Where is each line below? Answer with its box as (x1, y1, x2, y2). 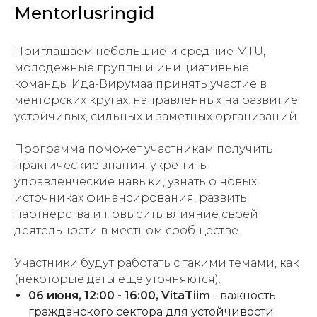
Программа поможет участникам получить (14, 142, 273, 156)
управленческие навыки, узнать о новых (14, 175, 257, 188)
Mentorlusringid (14, 3, 154, 23)
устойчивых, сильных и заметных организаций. (14, 110, 299, 123)
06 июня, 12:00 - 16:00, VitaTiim (28, 289, 210, 302)
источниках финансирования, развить (14, 191, 247, 204)
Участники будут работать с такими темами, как (14, 256, 299, 270)
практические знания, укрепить (14, 158, 207, 172)
